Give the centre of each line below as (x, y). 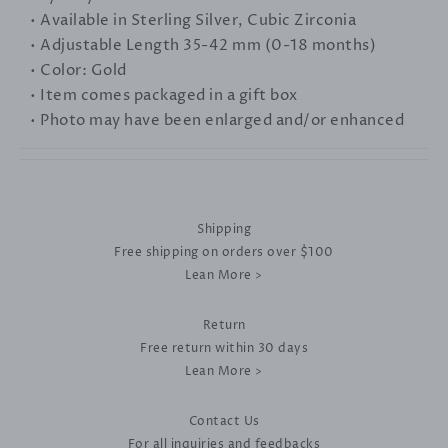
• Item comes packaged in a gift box (164, 95)
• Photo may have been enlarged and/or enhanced (217, 120)
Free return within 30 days (224, 348)
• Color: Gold (78, 70)
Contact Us (224, 421)
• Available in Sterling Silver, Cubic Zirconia (193, 20)
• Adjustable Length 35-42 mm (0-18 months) (203, 45)
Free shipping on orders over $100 (224, 252)
